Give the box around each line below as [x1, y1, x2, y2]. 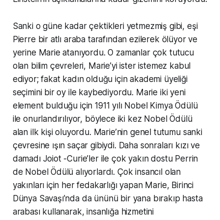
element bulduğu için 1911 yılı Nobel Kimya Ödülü [12, 100, 198, 110]
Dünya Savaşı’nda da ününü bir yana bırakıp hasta [12, 193, 203, 203]
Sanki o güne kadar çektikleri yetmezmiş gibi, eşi [12, 21, 198, 31]
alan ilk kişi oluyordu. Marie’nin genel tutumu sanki [12, 127, 202, 137]
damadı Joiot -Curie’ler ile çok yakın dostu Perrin [12, 153, 198, 164]
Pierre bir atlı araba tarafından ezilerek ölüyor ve [12, 34, 198, 44]
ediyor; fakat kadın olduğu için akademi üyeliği [12, 74, 188, 84]
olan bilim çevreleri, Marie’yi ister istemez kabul [12, 60, 191, 71]
